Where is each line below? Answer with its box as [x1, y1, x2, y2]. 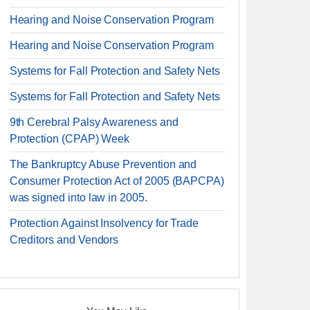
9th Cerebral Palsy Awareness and [9, 116, 179, 128]
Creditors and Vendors [9, 234, 119, 246]
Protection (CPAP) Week [9, 133, 130, 145]
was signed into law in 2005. [9, 192, 147, 203]
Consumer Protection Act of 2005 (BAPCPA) [9, 175, 225, 187]
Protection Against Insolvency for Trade [9, 217, 199, 229]
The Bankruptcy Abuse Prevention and [9, 158, 197, 170]
